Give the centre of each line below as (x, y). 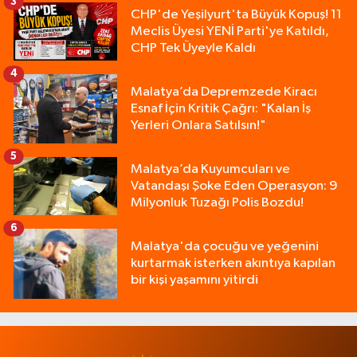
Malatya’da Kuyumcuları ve (210, 169)
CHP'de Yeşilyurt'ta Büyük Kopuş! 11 (236, 14)
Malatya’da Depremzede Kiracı (224, 92)
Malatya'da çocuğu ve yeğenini (225, 247)
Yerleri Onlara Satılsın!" (198, 125)
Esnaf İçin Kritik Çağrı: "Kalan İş (221, 108)
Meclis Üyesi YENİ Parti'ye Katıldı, (230, 31)
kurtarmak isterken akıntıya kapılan (233, 264)
